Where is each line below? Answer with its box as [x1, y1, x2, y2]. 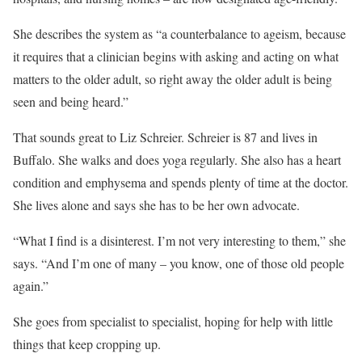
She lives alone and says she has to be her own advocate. [13, 196, 300, 213]
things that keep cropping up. [13, 335, 161, 352]
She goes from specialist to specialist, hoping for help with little [13, 312, 333, 330]
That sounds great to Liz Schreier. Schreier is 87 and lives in [13, 128, 318, 145]
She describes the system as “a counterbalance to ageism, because [13, 24, 346, 42]
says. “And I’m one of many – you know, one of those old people [13, 254, 344, 271]
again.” [13, 276, 48, 294]
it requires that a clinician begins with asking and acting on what [13, 47, 339, 65]
